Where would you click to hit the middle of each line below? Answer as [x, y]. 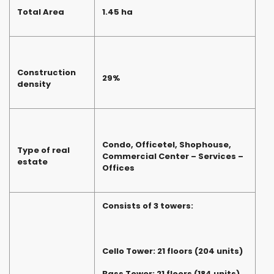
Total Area [41, 12]
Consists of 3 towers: [148, 206]
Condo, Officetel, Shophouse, [167, 145]
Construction [46, 73]
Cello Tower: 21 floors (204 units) [172, 251]
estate [32, 162]
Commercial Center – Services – [173, 157]
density [34, 84]
